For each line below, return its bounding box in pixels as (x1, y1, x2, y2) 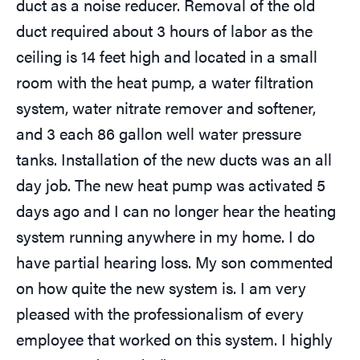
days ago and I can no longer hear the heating (16, 198, 336, 223)
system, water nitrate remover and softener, (16, 96, 316, 120)
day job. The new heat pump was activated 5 (16, 173, 325, 197)
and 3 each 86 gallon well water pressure (16, 121, 301, 145)
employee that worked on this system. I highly (16, 327, 333, 351)
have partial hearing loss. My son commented (16, 250, 333, 274)
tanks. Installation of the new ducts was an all (16, 147, 332, 171)
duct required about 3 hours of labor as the (16, 18, 313, 43)
